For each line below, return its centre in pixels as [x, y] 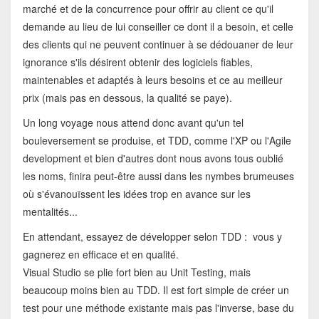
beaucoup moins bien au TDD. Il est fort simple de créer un [156, 289]
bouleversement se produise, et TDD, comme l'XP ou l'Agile [157, 140]
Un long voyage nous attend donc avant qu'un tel [133, 122]
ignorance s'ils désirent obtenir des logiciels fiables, [137, 62]
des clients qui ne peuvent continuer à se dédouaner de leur [158, 44]
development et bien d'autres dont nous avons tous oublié [153, 158]
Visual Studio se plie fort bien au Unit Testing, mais [136, 272]
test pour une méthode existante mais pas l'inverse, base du [158, 307]
